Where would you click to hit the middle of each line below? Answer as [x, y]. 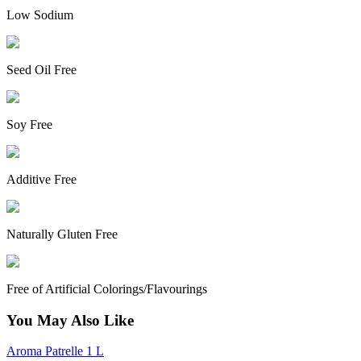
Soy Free [29, 124]
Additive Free [41, 179]
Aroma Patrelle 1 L [55, 351]
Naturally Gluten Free [62, 234]
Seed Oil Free [41, 69]
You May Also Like [70, 320]
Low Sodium [40, 15]
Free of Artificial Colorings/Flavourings [107, 288]
